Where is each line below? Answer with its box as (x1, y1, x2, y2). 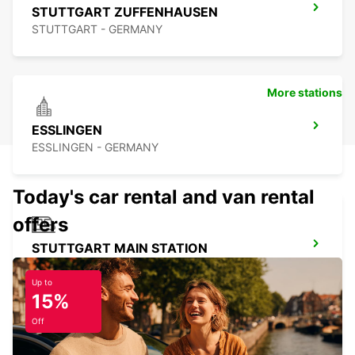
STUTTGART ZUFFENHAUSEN (32, 4, 218, 21)
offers (13, 213, 68, 237)
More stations (267, 86, 342, 100)
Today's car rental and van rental (13, 185, 315, 209)
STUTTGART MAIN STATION (32, 240, 208, 257)
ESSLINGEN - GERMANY (32, 140, 158, 155)
